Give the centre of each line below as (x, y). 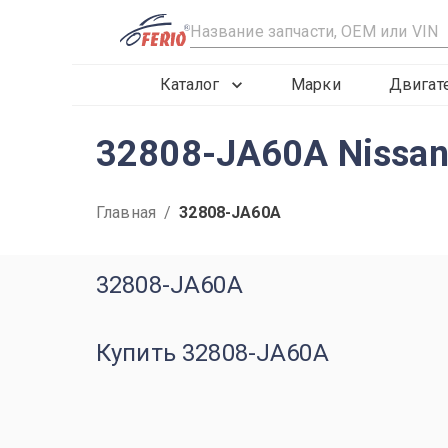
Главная (126, 212)
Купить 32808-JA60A (212, 353)
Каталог (189, 84)
